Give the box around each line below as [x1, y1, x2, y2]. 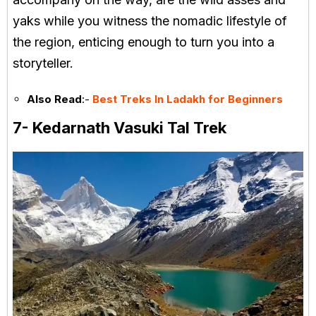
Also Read [27, 92, 82, 106]
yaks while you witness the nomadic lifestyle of [13, 13, 287, 28]
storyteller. [13, 55, 73, 71]
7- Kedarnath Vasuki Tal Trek [13, 118, 226, 137]
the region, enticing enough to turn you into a [13, 34, 274, 49]
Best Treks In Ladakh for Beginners [92, 92, 283, 106]
